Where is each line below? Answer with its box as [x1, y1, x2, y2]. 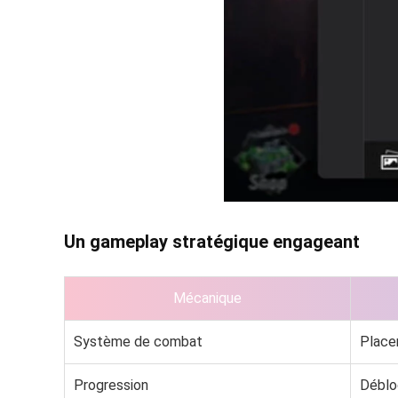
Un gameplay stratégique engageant [64, 231, 360, 253]
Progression [74, 377, 148, 394]
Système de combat [74, 333, 203, 351]
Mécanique [173, 290, 242, 307]
